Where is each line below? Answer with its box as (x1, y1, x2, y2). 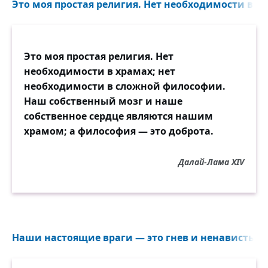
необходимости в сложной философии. (24, 80, 226, 93)
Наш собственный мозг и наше (24, 95, 182, 108)
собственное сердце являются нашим (24, 109, 213, 123)
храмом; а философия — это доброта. (24, 124, 214, 138)
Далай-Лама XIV (178, 156, 244, 167)
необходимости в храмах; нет (24, 65, 175, 78)
